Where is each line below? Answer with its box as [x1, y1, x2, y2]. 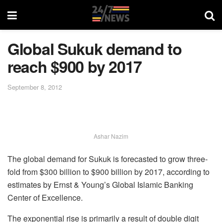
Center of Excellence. [7, 191, 83, 203]
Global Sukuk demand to [7, 37, 182, 60]
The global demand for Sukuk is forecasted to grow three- [7, 153, 208, 165]
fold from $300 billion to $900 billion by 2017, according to [7, 166, 210, 177]
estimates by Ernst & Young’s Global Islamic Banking [7, 178, 193, 190]
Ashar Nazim [94, 131, 128, 140]
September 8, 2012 [7, 82, 62, 92]
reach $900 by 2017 [7, 55, 142, 78]
